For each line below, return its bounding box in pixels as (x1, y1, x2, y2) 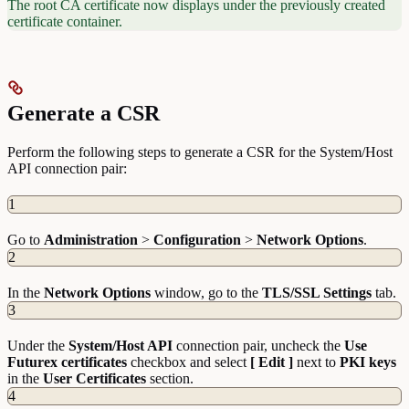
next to (293, 353, 340, 370)
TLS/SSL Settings (262, 284, 372, 300)
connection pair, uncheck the (173, 337, 344, 353)
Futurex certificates (7, 353, 127, 370)
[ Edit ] (250, 353, 293, 370)
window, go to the (151, 284, 262, 300)
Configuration (153, 231, 241, 247)
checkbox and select (127, 353, 250, 370)
